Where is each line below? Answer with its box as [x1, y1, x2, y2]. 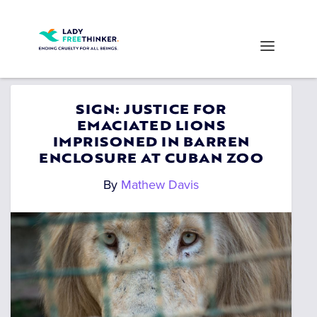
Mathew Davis [121, 177, 200, 192]
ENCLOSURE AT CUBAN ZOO [39, 154, 264, 166]
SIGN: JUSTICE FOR [76, 105, 226, 117]
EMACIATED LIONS [76, 121, 226, 133]
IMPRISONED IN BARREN [52, 137, 250, 149]
